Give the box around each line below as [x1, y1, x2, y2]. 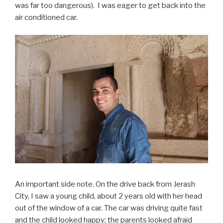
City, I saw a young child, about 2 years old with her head [15, 191, 202, 201]
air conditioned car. [15, 13, 78, 22]
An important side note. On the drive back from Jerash [15, 179, 195, 189]
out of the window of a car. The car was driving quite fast [15, 203, 203, 213]
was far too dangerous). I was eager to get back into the [15, 1, 206, 10]
